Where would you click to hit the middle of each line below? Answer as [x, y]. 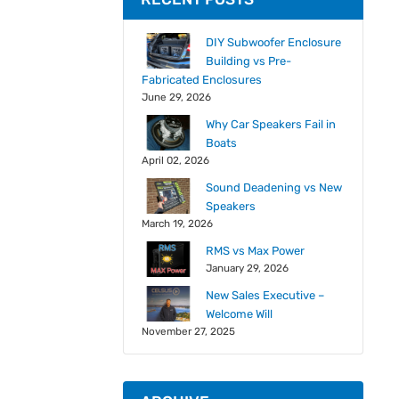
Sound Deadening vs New [273, 187]
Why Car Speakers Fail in [270, 124]
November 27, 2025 [188, 331]
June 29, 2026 [176, 97]
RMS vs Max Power [255, 251]
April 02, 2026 [175, 160]
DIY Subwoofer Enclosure [273, 42]
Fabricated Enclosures [201, 80]
